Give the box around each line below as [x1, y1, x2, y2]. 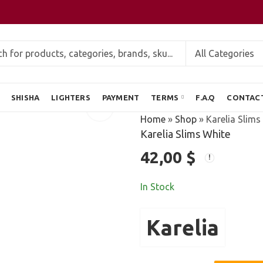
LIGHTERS [51, 93, 90, 102]
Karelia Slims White [140, 128, 231, 140]
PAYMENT [102, 93, 140, 102]
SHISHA [11, 93, 40, 102]
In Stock [140, 181, 174, 193]
